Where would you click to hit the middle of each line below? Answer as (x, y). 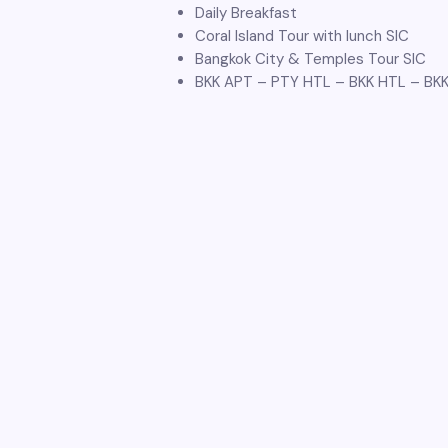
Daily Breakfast (246, 13)
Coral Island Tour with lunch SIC (302, 36)
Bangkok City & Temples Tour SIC (310, 59)
